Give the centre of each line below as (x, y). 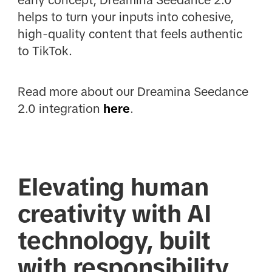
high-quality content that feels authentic (130, 34)
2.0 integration (60, 108)
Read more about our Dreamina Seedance (133, 91)
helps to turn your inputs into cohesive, (125, 17)
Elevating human (113, 187)
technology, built (114, 240)
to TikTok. (45, 51)
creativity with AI (114, 213)
